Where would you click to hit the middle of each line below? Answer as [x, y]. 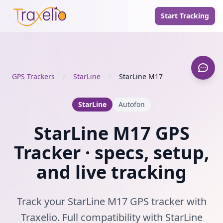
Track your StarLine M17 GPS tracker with [111, 201]
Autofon [132, 104]
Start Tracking [185, 16]
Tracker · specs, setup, [111, 153]
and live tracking [111, 172]
